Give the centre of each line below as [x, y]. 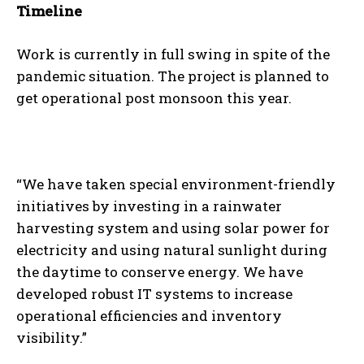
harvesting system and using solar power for [173, 227]
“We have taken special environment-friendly [176, 184]
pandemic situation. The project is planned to [173, 76]
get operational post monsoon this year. [154, 97]
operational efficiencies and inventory [149, 315]
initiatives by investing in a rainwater [149, 206]
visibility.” [52, 337]
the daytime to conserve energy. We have [160, 271]
